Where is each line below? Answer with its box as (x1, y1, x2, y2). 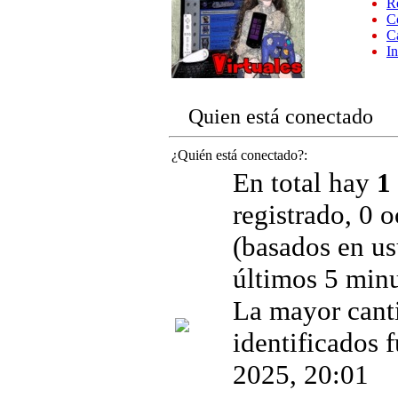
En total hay (233, 167, 377, 199)
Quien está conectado (183, 105, 373, 129)
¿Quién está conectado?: (171, 147, 307, 163)
